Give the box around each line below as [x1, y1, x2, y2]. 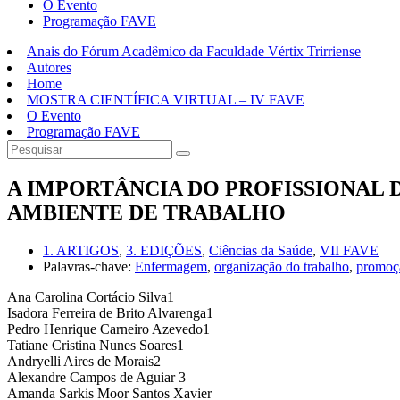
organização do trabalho [214, 258, 349, 274]
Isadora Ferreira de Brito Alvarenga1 [7, 304, 213, 321]
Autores [27, 59, 71, 75]
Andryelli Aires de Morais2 [7, 353, 161, 369]
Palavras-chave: [43, 258, 131, 274]
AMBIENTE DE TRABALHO [7, 200, 286, 224]
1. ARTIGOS [43, 242, 119, 258]
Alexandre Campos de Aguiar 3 [7, 369, 186, 385]
